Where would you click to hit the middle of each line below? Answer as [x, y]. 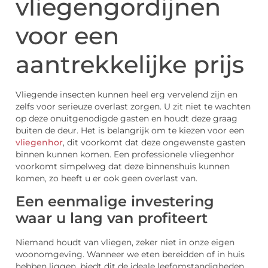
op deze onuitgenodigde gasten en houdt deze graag [127, 119]
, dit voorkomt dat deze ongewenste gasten [154, 143]
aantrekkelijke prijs [130, 65]
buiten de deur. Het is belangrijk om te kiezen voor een [130, 131]
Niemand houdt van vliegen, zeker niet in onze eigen [125, 242]
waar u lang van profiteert [112, 218]
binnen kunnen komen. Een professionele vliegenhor [125, 155]
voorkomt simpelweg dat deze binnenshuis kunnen [123, 167]
